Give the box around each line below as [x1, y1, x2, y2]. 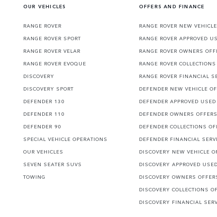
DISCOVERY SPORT [23, 85, 74, 93]
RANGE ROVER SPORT [23, 35, 81, 42]
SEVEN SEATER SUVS [23, 161, 82, 168]
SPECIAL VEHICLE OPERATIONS [23, 136, 108, 143]
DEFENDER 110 [23, 110, 64, 118]
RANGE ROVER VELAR [23, 47, 80, 55]
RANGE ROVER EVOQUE [23, 60, 86, 67]
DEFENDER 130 [23, 98, 64, 105]
